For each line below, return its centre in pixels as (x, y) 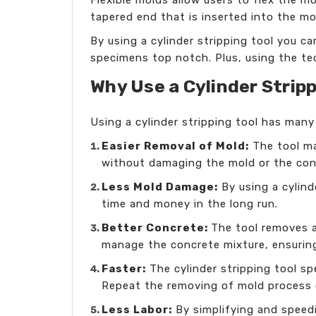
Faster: (124, 268)
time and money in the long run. (190, 203)
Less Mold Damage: (160, 187)
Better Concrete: (157, 227)
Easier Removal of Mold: (176, 146)
